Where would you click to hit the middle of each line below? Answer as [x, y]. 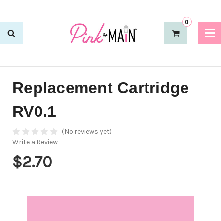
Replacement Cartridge [101, 88]
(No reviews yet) [87, 132]
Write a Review [35, 142]
